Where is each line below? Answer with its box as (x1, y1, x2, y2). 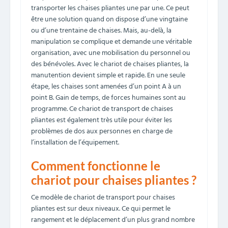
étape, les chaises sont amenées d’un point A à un (31, 81, 181, 93)
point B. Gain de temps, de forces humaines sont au (31, 92, 186, 104)
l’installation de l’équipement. (31, 137, 119, 149)
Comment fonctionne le (31, 158, 160, 173)
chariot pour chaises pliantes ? (31, 173, 196, 187)
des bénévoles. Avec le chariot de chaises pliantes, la (31, 59, 189, 70)
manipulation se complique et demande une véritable (31, 36, 192, 48)
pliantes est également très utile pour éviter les (31, 115, 172, 126)
